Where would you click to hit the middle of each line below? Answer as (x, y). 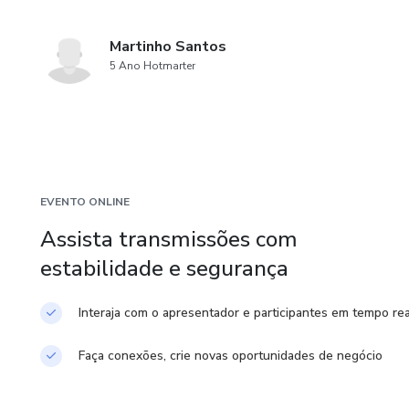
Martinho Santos (168, 47)
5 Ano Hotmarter (152, 66)
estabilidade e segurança (164, 268)
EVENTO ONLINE (85, 202)
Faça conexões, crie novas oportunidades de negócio (231, 356)
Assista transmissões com (169, 239)
